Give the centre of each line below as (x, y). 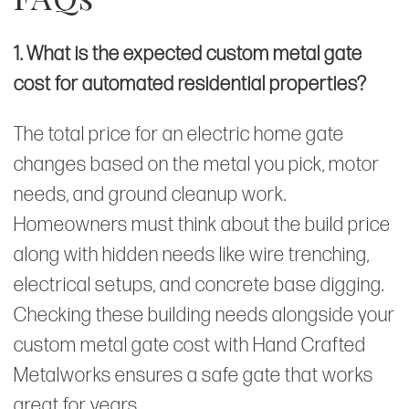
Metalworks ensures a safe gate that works (194, 375)
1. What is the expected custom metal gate (188, 54)
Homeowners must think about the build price (202, 225)
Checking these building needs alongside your (204, 315)
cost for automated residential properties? (190, 84)
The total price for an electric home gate (179, 134)
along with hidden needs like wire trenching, (192, 255)
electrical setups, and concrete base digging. (199, 285)
